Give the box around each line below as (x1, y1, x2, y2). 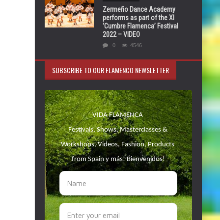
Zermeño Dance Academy (103, 5, 175, 13)
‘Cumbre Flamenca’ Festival (103, 22, 178, 30)
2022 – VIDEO (103, 30, 140, 38)
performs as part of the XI (103, 14, 174, 22)
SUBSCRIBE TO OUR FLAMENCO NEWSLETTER (52, 65, 169, 75)
